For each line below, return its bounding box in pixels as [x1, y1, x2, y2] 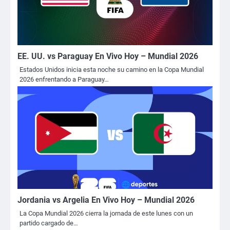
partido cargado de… [20, 219, 78, 227]
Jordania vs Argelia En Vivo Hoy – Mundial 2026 [17, 195, 195, 205]
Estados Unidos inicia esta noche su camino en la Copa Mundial [20, 66, 204, 74]
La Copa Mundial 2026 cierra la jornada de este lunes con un [20, 209, 193, 218]
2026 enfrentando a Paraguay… [20, 75, 109, 84]
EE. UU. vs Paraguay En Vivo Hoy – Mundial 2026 [17, 51, 198, 62]
